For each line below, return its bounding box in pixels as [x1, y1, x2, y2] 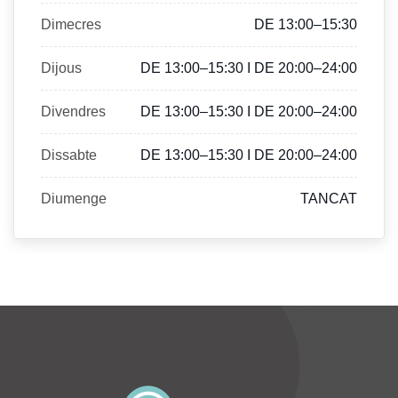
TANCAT [300, 191, 357, 207]
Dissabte [41, 147, 97, 163]
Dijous [41, 60, 82, 76]
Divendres [41, 104, 106, 120]
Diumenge [41, 191, 107, 207]
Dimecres [41, 17, 101, 33]
